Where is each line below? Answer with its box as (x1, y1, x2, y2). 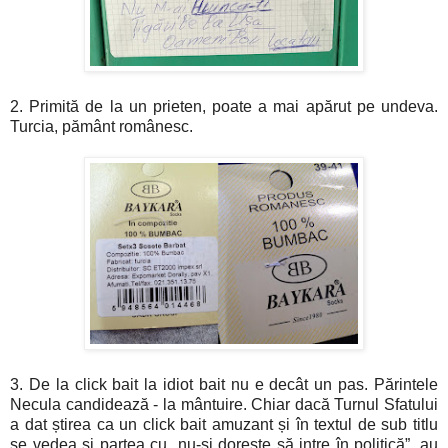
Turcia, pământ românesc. (10, 118, 193, 136)
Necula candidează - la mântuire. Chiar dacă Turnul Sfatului (10, 396, 438, 414)
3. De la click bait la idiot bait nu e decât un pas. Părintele (10, 376, 438, 394)
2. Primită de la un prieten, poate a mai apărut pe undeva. (10, 98, 438, 116)
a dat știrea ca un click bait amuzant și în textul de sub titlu (10, 416, 438, 434)
